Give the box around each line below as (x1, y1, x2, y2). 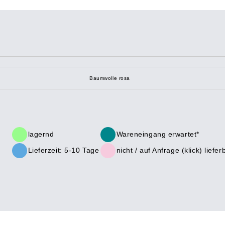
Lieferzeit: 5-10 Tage (28, 146, 99, 154)
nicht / (116, 146, 140, 154)
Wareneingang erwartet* (116, 130, 199, 138)
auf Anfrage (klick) (139, 146, 202, 154)
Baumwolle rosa (89, 75, 130, 81)
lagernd (28, 130, 54, 138)
